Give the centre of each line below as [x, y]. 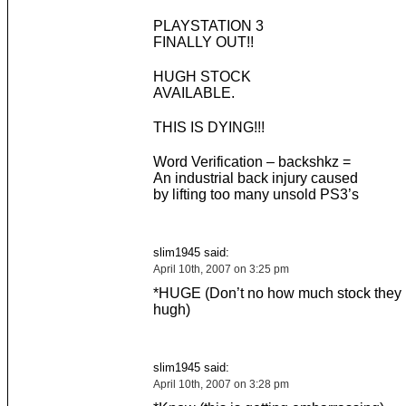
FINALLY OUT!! [203, 42]
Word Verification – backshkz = [251, 162]
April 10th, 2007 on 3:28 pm [221, 384]
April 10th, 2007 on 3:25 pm [221, 269]
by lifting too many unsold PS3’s [256, 194]
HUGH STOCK [202, 77]
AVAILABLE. [193, 93]
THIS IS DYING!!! [208, 127]
